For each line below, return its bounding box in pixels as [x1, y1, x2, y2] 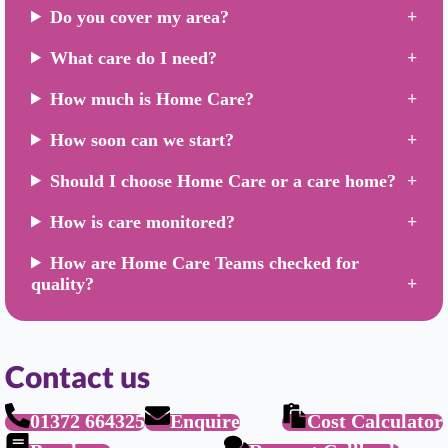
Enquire [170, 409, 240, 432]
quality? [31, 273, 94, 294]
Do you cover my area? [50, 6, 230, 27]
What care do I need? [50, 47, 218, 68]
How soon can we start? [50, 129, 235, 150]
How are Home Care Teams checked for [50, 252, 360, 273]
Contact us [5, 357, 150, 394]
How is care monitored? [50, 211, 236, 232]
